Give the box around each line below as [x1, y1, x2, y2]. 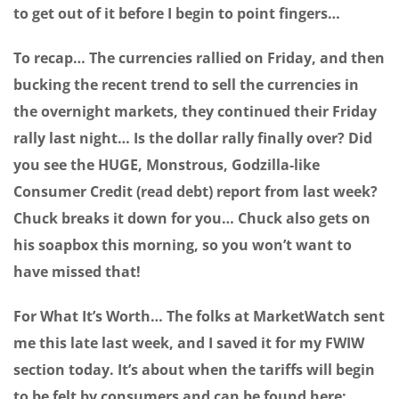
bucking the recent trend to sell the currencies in [13, 75, 359, 95]
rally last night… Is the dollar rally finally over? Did [13, 128, 372, 149]
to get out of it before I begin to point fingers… [13, 4, 340, 24]
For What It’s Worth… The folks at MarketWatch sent [13, 306, 385, 327]
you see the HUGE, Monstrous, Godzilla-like [13, 155, 320, 175]
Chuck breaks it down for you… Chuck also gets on [13, 208, 370, 229]
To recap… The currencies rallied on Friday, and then [13, 48, 385, 69]
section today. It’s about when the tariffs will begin [13, 360, 375, 380]
